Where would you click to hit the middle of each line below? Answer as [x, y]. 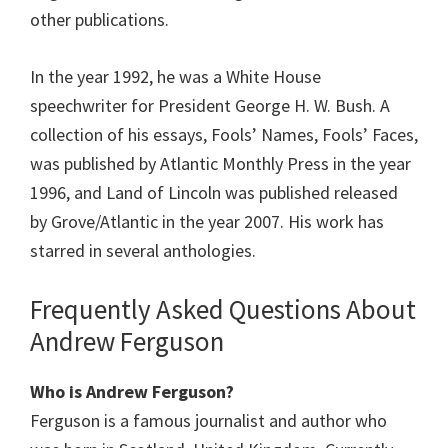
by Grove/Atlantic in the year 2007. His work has [207, 222]
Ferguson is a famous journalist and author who [208, 421]
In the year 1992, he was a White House [175, 77]
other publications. [99, 20]
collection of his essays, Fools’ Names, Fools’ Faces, [224, 135]
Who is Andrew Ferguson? [132, 392]
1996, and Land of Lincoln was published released [214, 193]
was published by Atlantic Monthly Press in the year [220, 164]
